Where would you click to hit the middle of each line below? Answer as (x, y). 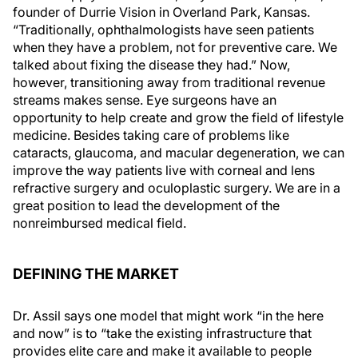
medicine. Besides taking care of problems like (151, 135)
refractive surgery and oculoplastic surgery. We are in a (177, 188)
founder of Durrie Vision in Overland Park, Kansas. (161, 12)
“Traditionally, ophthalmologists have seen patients (163, 30)
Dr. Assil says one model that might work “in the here (168, 316)
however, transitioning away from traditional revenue (169, 82)
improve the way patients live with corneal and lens (164, 170)
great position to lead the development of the (146, 205)
